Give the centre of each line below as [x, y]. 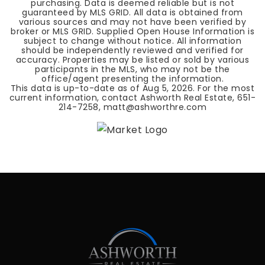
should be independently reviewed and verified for [132, 50]
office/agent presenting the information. [132, 79]
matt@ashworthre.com [155, 107]
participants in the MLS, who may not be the [132, 69]
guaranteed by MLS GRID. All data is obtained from [132, 12]
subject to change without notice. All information [132, 41]
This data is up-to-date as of [76, 88]
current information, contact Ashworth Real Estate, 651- [132, 98]
